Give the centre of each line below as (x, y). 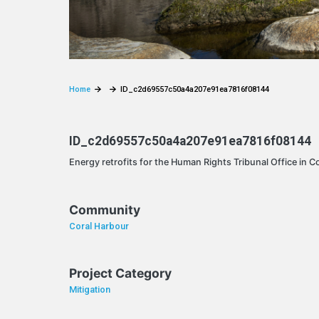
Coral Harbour (99, 226)
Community (105, 209)
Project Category (121, 273)
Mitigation (90, 290)
